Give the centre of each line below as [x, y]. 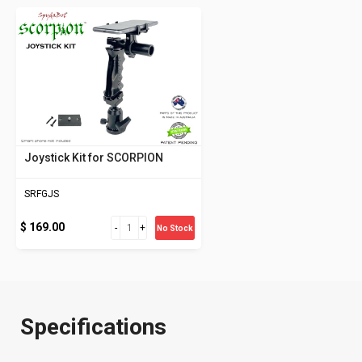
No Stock [175, 229]
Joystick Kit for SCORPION [94, 158]
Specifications [93, 327]
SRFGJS [42, 194]
